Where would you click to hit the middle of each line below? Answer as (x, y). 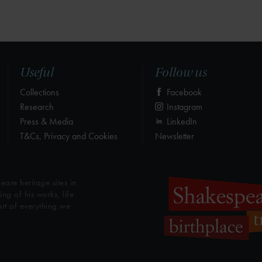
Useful (37, 72)
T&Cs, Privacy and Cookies (69, 136)
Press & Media (46, 121)
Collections (39, 92)
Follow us (181, 72)
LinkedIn (181, 121)
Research (37, 106)
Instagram (183, 106)
